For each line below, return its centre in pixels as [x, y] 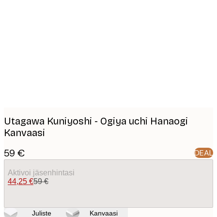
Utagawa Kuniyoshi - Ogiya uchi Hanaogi [96, 121]
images [32, 23]
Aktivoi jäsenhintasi [41, 172]
